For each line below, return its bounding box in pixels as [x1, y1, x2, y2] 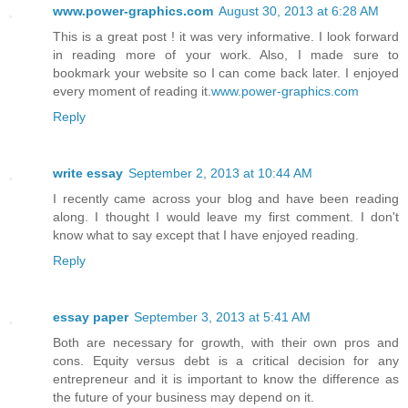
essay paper [53, 310, 128, 325]
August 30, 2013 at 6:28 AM [219, 4, 379, 19]
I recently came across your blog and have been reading [53, 191, 399, 207]
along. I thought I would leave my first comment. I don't [53, 209, 399, 225]
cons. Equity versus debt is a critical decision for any [53, 353, 399, 369]
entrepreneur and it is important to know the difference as [53, 372, 399, 387]
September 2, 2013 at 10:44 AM [128, 166, 312, 181]
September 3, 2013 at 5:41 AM [134, 310, 311, 325]
